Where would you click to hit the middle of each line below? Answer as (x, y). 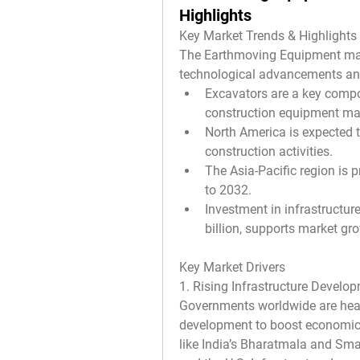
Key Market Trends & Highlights (268, 36)
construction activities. (269, 151)
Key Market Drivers (232, 267)
